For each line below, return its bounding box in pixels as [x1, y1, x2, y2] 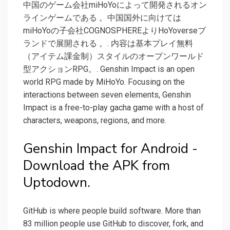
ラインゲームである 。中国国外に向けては [23, 13, 181, 23]
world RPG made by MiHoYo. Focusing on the [23, 77, 185, 87]
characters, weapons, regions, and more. [23, 116, 166, 126]
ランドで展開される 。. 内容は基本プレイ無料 [23, 39, 193, 49]
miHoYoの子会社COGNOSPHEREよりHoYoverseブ [23, 26, 206, 36]
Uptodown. [23, 174, 90, 192]
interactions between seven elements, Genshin [23, 90, 191, 100]
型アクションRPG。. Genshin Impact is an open [23, 64, 195, 74]
